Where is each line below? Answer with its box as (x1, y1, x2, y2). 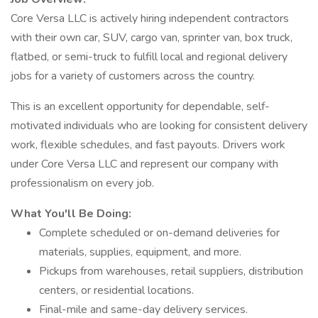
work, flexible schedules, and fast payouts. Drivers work (11, 137, 285, 153)
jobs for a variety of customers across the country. (11, 68, 255, 84)
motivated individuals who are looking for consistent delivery (11, 118, 307, 133)
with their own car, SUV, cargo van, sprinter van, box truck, (11, 30, 292, 45)
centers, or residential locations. (39, 283, 194, 298)
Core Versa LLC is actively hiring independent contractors (11, 11, 289, 26)
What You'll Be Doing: (11, 206, 131, 221)
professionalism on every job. (11, 175, 154, 191)
